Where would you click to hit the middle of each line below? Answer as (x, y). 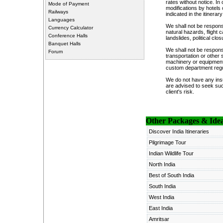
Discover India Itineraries (179, 131)
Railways (58, 12)
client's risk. (180, 92)
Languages (61, 20)
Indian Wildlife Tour (171, 153)
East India (161, 208)
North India (162, 164)
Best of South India (171, 175)
